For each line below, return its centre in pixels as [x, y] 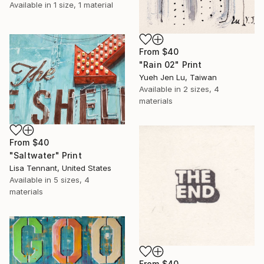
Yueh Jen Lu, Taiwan [178, 77]
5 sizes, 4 [72, 180]
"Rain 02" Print [171, 64]
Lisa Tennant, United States [60, 168]
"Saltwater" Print [46, 156]
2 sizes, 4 [201, 89]
